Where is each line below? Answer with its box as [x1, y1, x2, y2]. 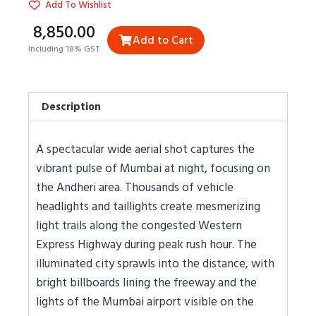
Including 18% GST [28, 42, 100, 56]
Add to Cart [133, 31, 193, 49]
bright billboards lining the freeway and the [36, 273, 257, 293]
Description [42, 98, 102, 116]
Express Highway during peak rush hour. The [36, 235, 257, 255]
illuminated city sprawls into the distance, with [36, 254, 274, 274]
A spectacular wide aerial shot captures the [36, 140, 255, 160]
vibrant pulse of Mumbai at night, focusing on [36, 159, 270, 179]
